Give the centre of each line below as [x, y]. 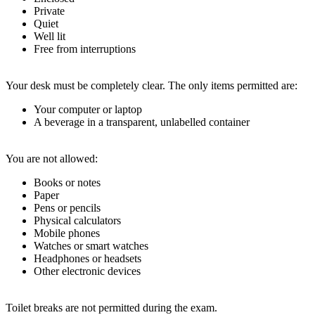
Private [49, 11]
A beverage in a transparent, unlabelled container [142, 122]
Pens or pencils [67, 207]
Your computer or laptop [88, 109]
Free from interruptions [85, 49]
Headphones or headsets [88, 258]
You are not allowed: [52, 158]
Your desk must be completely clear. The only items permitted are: [152, 85]
